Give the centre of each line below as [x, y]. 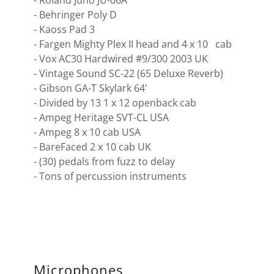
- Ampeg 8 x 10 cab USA [87, 132]
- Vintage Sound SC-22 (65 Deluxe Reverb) [128, 73]
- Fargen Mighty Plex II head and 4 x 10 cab [132, 44]
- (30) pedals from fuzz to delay [104, 161]
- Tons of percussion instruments [111, 176]
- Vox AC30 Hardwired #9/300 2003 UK [120, 59]
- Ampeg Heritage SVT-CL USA [101, 117]
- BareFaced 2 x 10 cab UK [92, 147]
